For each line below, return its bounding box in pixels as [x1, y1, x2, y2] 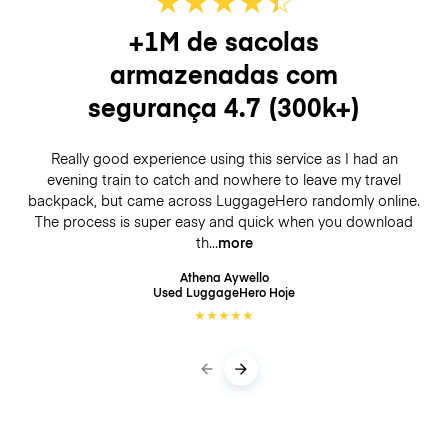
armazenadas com [110, 55, 338, 91]
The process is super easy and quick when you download [35, 211, 413, 232]
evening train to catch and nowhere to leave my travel [47, 169, 401, 190]
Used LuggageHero [153, 282, 269, 300]
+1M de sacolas [129, 22, 319, 58]
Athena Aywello [179, 267, 269, 285]
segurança [88, 88, 224, 124]
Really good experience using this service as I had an [50, 148, 398, 169]
